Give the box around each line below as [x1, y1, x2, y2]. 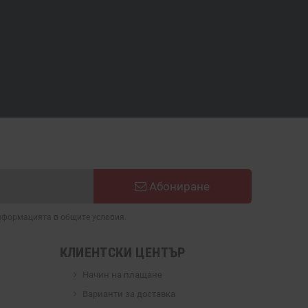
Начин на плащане [82, 269, 162, 280]
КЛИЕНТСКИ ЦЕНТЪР [59, 244, 186, 261]
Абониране [146, 179, 210, 193]
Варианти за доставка [82, 288, 175, 299]
